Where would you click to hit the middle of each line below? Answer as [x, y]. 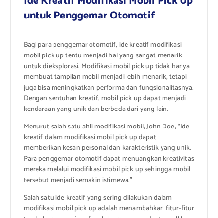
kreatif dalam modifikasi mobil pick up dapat [90, 137]
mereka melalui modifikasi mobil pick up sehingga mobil [107, 169]
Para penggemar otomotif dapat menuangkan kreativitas [109, 159]
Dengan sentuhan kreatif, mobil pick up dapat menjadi [105, 98]
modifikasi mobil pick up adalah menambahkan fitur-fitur [109, 208]
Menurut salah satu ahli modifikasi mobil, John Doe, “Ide [107, 127]
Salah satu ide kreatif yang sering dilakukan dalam [98, 198]
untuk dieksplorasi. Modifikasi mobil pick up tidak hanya [107, 66]
